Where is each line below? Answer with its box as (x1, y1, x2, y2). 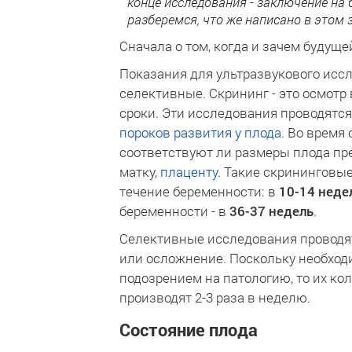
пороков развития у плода (119, 123, 281, 141)
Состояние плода (119, 318, 258, 341)
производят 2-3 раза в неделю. (119, 288, 310, 306)
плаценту (160, 163, 218, 181)
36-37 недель (229, 202, 313, 220)
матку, (119, 163, 160, 181)
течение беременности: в (119, 182, 279, 200)
